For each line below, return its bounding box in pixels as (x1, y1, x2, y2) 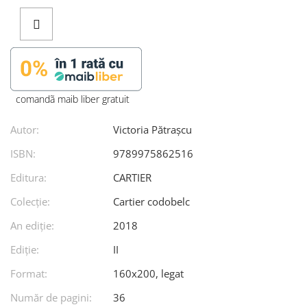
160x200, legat (113, 266, 184, 280)
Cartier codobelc (113, 194, 190, 208)
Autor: (10, 122, 39, 136)
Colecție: (10, 194, 50, 208)
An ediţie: (10, 218, 54, 232)
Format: (10, 266, 47, 280)
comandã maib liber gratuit (16, 92, 130, 106)
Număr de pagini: (10, 290, 92, 304)
